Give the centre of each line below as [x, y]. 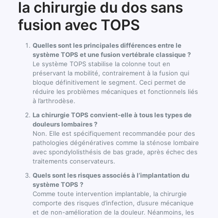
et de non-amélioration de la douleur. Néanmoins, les [113, 212]
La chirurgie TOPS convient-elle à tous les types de [112, 115]
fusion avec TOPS [79, 25]
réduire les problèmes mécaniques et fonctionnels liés [115, 92]
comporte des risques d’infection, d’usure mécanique [113, 203]
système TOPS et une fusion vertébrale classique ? [111, 55]
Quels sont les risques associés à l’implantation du [111, 175]
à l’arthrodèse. [54, 101]
